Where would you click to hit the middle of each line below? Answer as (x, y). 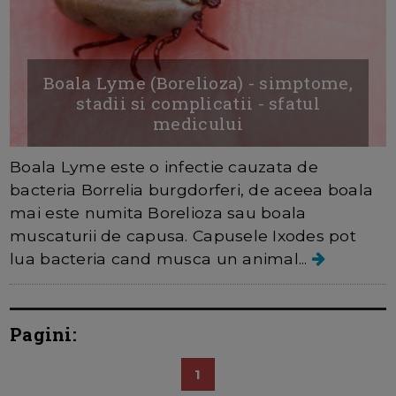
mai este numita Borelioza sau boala (158, 212)
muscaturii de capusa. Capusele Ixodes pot (183, 235)
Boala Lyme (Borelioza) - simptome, (198, 82)
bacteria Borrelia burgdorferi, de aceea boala (192, 189)
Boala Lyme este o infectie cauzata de (164, 166)
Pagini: (43, 334)
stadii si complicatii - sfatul (198, 103)
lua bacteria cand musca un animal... (161, 258)
